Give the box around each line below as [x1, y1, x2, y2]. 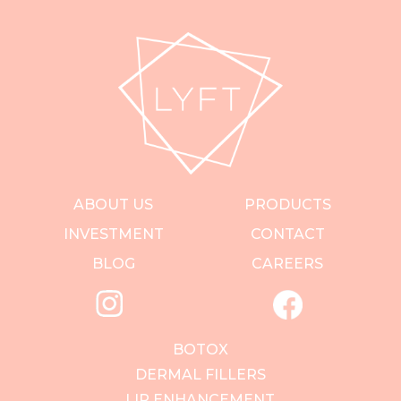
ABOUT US [73, 196, 154, 213]
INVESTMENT [63, 226, 164, 243]
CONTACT [250, 226, 325, 243]
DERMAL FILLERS [134, 366, 266, 383]
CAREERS [252, 255, 324, 272]
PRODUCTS [243, 196, 331, 213]
